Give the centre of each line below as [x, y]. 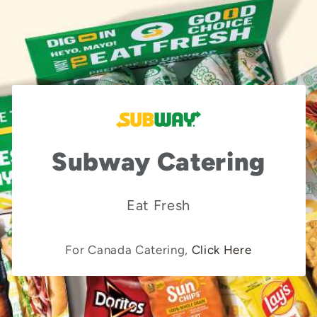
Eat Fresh [158, 205]
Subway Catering [158, 162]
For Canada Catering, [128, 250]
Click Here [221, 250]
